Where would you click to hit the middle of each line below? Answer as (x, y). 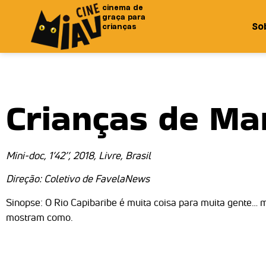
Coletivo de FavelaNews (97, 179)
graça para (124, 17)
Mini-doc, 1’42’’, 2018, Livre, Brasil (78, 155)
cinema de (123, 7)
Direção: (25, 179)
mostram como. (39, 217)
